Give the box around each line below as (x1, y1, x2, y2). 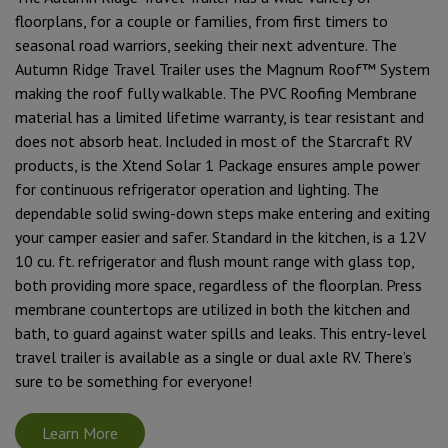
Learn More (42, 422, 118, 443)
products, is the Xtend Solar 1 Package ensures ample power (15, 154, 420, 175)
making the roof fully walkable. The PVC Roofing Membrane (15, 82, 417, 103)
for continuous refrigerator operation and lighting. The (15, 178, 379, 199)
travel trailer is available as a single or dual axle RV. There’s (15, 346, 412, 367)
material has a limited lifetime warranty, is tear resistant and (15, 106, 424, 127)
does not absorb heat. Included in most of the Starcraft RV (15, 130, 412, 151)
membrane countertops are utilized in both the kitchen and (15, 298, 410, 319)
